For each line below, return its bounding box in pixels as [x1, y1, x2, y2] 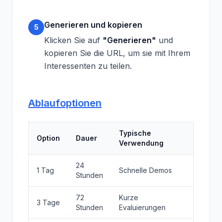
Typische [119, 129, 151, 137]
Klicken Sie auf [44, 35, 103, 45]
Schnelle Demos [119, 166, 172, 174]
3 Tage [37, 198, 60, 207]
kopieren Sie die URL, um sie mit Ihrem [44, 48, 190, 58]
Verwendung [119, 139, 164, 147]
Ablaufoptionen [28, 97, 102, 109]
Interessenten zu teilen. [44, 61, 132, 71]
